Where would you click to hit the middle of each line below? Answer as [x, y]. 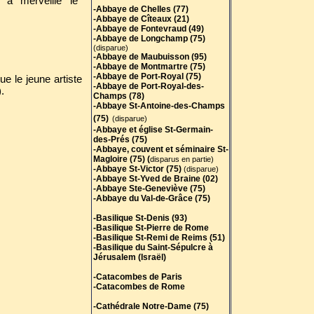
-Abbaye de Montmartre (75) [149, 67]
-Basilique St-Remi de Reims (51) [159, 238]
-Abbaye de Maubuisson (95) [150, 57]
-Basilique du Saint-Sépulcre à [153, 247]
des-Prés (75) [120, 139]
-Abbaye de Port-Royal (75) [147, 76]
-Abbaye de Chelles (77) [141, 9]
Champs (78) [118, 96]
